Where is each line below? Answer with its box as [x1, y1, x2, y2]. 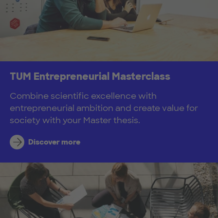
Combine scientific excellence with [10, 91, 157, 102]
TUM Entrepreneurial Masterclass [10, 70, 170, 83]
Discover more [28, 137, 80, 147]
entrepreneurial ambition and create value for [10, 103, 198, 114]
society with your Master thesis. [10, 115, 140, 126]
